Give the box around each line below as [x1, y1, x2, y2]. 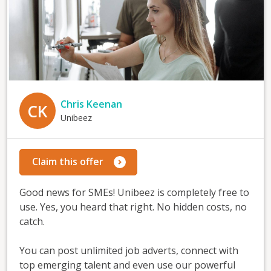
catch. [19, 214, 45, 228]
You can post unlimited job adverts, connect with [19, 243, 238, 257]
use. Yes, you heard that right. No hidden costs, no [19, 200, 247, 214]
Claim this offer [32, 155, 103, 168]
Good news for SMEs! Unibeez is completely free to [19, 185, 249, 199]
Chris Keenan [60, 97, 122, 111]
